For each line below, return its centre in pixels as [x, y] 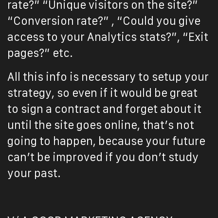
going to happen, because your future [106, 141]
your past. [34, 173]
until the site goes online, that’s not [101, 125]
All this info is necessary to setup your [108, 77]
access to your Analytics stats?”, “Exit [108, 37]
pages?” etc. [40, 53]
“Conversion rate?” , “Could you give [104, 21]
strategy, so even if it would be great [102, 93]
